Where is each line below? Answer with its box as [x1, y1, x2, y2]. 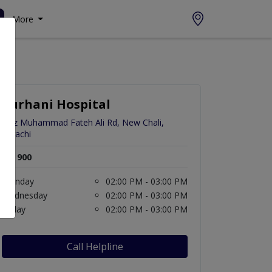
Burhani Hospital [2, 96, 110, 113]
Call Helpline [66, 240, 123, 254]
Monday [2, 175, 34, 188]
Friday [2, 203, 25, 216]
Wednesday [2, 189, 47, 202]
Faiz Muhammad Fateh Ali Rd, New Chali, [2, 117, 164, 129]
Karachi [2, 128, 31, 140]
